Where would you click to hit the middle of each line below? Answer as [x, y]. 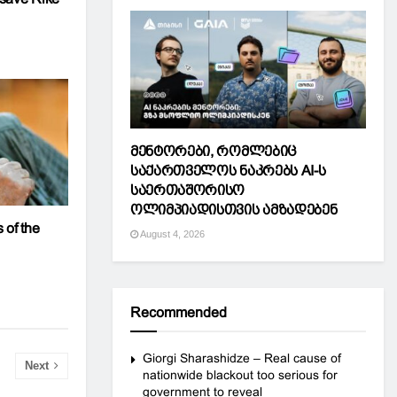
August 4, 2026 [171, 234]
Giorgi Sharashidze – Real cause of [242, 358]
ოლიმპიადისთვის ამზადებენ [234, 210]
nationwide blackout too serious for [240, 375]
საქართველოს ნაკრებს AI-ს [228, 171]
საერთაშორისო [188, 190]
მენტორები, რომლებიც [214, 151]
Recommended [179, 312]
